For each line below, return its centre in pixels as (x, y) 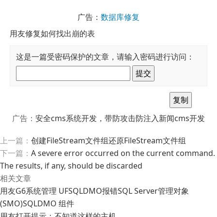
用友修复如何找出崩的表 (52, 33)
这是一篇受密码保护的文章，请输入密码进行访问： (105, 56)
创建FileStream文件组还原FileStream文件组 (108, 141)
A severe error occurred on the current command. (123, 153)
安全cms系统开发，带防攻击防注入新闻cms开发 (120, 118)
